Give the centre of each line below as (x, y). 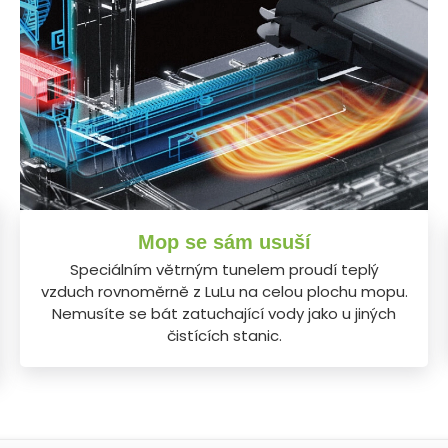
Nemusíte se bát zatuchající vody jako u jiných (224, 313)
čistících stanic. (224, 335)
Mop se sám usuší (224, 241)
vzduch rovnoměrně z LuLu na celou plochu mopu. (224, 291)
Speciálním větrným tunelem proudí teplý (224, 269)
